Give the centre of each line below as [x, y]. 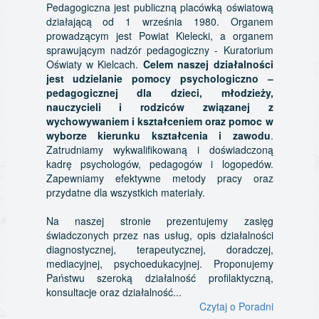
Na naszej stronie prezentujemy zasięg [159, 221]
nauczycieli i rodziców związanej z [159, 107]
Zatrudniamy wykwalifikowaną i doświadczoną [159, 150]
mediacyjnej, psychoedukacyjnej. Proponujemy [159, 264]
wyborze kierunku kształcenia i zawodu [158, 136]
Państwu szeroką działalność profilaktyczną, [159, 278]
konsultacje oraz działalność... [114, 292]
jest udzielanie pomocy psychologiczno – [159, 79]
